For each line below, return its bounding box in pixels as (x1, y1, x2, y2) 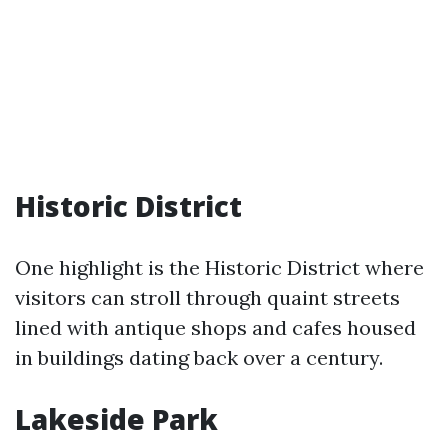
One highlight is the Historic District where (15, 255, 424, 280)
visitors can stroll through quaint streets (15, 285, 400, 310)
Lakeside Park (15, 400, 218, 438)
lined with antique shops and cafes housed (15, 315, 416, 340)
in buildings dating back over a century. (15, 345, 383, 370)
